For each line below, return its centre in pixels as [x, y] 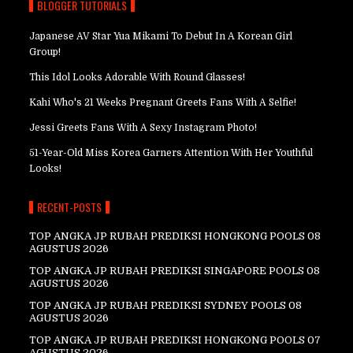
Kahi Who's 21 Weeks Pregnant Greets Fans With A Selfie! [163, 102]
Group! [45, 52]
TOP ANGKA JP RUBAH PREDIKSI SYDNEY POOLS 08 [166, 305]
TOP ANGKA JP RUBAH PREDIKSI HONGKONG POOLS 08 [175, 236]
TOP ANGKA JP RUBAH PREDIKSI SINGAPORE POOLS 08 [175, 271]
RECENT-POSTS [70, 207]
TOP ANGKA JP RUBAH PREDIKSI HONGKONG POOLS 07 [175, 340]
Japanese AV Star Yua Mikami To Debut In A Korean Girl [161, 36]
